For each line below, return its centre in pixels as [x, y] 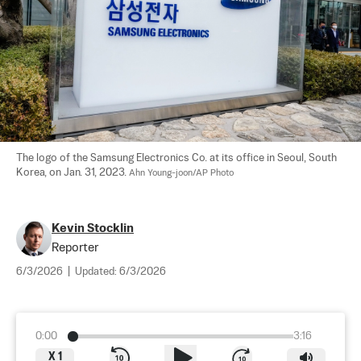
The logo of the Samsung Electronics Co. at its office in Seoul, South [178, 158]
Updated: [97, 272]
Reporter [75, 247]
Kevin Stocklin [93, 228]
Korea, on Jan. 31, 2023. [73, 172]
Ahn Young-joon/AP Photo [181, 173]
